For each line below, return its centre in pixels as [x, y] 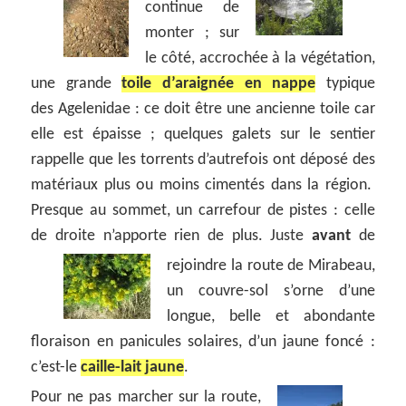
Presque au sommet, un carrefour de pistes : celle [203, 210]
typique [345, 83]
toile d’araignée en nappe [219, 83]
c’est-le [56, 367]
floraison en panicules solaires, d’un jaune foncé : [203, 342]
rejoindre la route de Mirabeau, [271, 266]
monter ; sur [192, 33]
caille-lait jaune [133, 367]
